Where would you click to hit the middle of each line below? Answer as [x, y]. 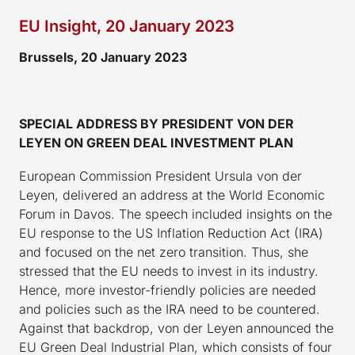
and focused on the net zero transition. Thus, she [164, 252]
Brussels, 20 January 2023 [103, 57]
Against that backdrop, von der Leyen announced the [176, 328]
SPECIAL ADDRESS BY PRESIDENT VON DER [157, 123]
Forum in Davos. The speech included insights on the [176, 214]
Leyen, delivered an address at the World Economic [172, 195]
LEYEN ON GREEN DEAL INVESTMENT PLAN [156, 142]
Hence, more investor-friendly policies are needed [168, 290]
